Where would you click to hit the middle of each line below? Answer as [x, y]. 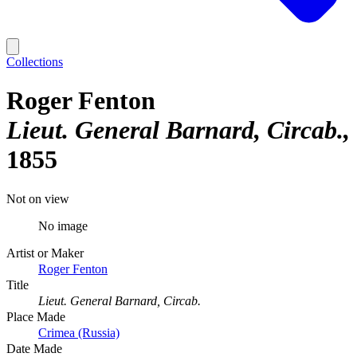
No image [63, 226]
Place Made [36, 316]
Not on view [38, 198]
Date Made [34, 348]
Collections [35, 62]
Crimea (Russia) [79, 332]
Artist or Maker [45, 253]
